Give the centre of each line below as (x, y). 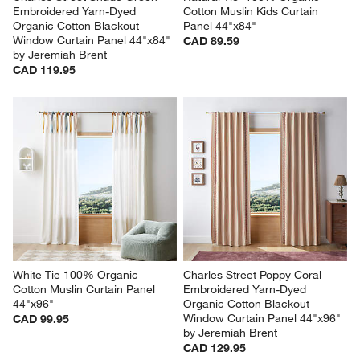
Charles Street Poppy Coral (254, 275)
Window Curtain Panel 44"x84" (94, 41)
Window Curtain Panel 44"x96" (264, 319)
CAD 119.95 (45, 70)
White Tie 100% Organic (78, 275)
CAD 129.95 (215, 348)
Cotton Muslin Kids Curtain (252, 12)
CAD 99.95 (41, 319)
